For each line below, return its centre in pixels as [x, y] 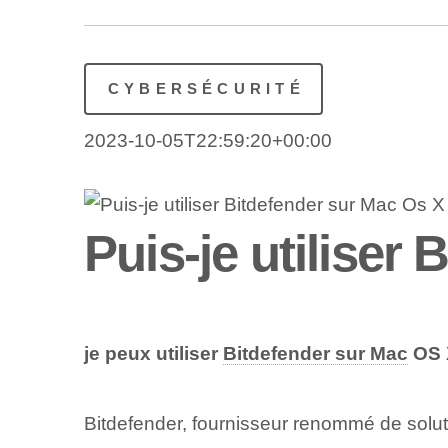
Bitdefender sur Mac [315, 354]
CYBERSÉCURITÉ [206, 88]
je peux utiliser [153, 354]
